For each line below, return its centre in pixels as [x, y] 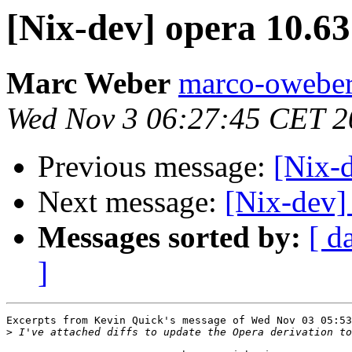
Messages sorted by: [169, 237]
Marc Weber [88, 83]
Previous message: [156, 167]
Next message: [131, 202]
